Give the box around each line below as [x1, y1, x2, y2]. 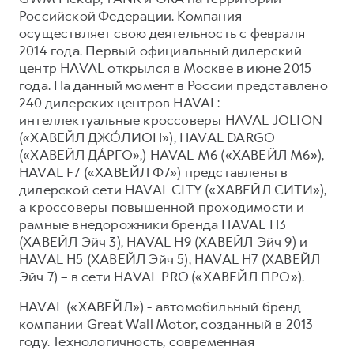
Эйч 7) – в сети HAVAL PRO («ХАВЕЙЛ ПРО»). [19, 267, 305, 285]
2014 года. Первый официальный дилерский [19, 41, 302, 59]
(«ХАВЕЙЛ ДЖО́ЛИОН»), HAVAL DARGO [19, 128, 275, 146]
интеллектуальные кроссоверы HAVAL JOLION [19, 111, 322, 129]
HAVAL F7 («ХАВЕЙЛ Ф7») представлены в [19, 163, 288, 181]
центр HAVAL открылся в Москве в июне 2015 [19, 58, 312, 77]
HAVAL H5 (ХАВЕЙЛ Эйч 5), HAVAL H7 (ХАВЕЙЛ [19, 250, 321, 268]
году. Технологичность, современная [19, 332, 254, 350]
